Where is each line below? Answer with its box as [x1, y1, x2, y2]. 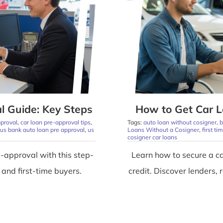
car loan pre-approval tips [20, 118, 91, 126]
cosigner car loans [127, 133, 177, 141]
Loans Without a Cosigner [127, 125, 199, 133]
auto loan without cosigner [143, 118, 217, 126]
